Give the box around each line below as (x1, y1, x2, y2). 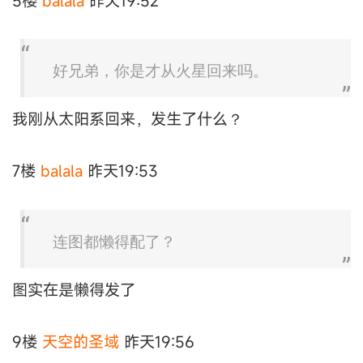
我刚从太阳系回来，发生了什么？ (12, 109, 243, 130)
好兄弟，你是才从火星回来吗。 (53, 62, 268, 81)
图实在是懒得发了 (12, 279, 135, 300)
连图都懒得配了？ (53, 232, 176, 251)
